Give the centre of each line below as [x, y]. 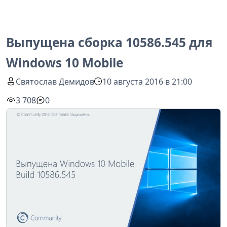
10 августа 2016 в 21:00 [147, 81]
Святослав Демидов [55, 81]
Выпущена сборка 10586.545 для [109, 42]
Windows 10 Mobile [65, 63]
